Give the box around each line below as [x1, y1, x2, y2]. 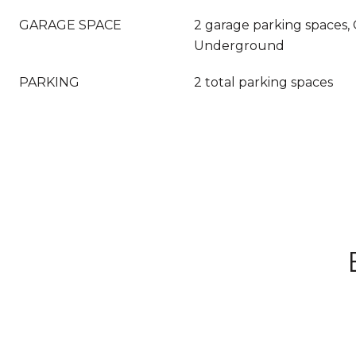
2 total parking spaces [194, 75, 333, 90]
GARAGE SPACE [19, 17, 122, 33]
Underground [194, 38, 284, 53]
